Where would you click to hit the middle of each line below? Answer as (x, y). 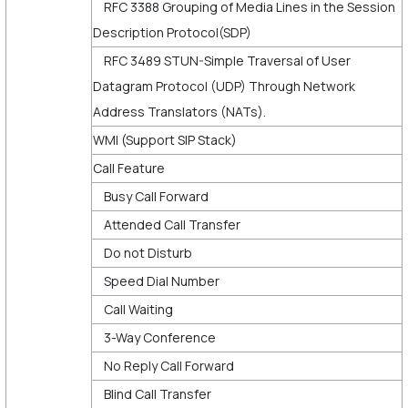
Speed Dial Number (157, 280)
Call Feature (130, 168)
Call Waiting (134, 309)
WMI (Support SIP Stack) (164, 139)
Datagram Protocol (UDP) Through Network (224, 86)
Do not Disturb (143, 252)
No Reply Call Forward (164, 365)
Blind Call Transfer (153, 393)
